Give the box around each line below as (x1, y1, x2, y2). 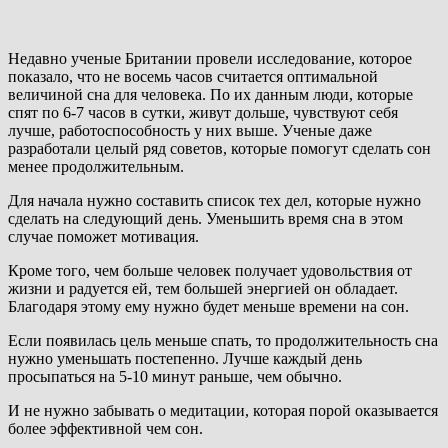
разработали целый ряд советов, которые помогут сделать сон (8, 140, 431, 158)
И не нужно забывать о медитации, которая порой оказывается (8, 402, 438, 420)
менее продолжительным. (8, 158, 184, 176)
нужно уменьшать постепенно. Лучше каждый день (8, 350, 362, 368)
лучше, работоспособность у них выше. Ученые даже (8, 122, 372, 140)
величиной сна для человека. (8, 86, 206, 104)
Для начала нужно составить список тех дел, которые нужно (8, 192, 421, 210)
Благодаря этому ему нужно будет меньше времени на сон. (8, 298, 409, 316)
